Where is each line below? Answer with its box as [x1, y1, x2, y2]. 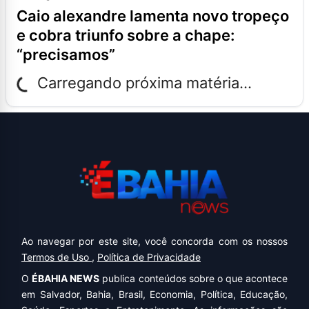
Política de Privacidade [97, 251, 201, 263]
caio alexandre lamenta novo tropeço [17, 6, 28, 25]
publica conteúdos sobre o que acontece [99, 272, 288, 285]
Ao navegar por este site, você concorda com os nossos [21, 235, 288, 248]
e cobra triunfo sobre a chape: [17, 26, 235, 44]
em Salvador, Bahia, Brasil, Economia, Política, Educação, [21, 288, 288, 301]
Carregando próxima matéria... [37, 73, 252, 92]
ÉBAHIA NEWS [32, 272, 100, 285]
